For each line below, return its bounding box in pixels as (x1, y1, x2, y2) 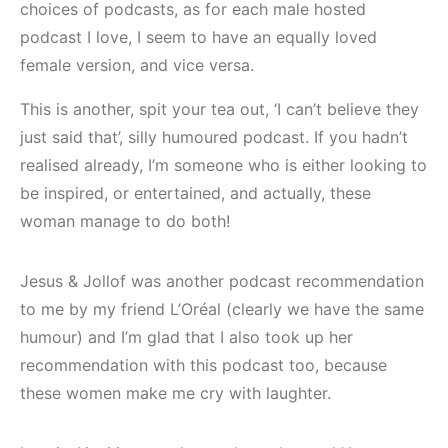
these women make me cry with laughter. (20, 383, 331, 404)
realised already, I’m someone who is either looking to (20, 155, 427, 176)
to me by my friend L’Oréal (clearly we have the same (20, 299, 424, 320)
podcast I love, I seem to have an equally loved (20, 27, 377, 48)
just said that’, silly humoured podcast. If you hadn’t (20, 127, 408, 148)
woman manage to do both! (20, 211, 230, 232)
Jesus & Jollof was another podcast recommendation (20, 271, 424, 292)
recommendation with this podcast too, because (20, 355, 387, 376)
